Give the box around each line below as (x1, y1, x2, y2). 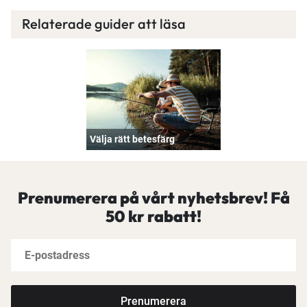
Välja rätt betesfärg (90, 134, 175, 145)
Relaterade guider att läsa (22, 14, 186, 32)
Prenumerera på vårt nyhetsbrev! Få (17, 188, 290, 208)
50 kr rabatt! (106, 206, 201, 227)
